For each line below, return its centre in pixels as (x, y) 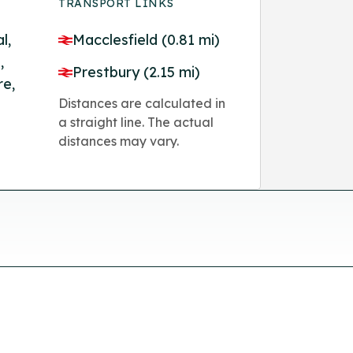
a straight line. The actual (136, 122)
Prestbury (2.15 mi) (137, 72)
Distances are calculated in (142, 103)
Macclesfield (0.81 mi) (147, 39)
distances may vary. (119, 141)
